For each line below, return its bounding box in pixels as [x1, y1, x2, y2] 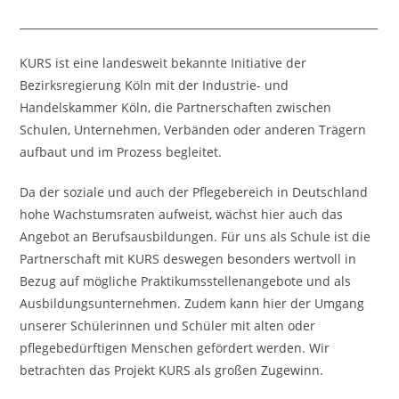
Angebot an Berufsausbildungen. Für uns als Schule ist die [20, 228, 371, 245]
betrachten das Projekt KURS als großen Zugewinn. [20, 362, 324, 379]
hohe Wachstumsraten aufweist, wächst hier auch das [20, 206, 344, 223]
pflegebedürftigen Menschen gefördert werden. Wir [20, 339, 330, 356]
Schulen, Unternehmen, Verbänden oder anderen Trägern [20, 121, 367, 138]
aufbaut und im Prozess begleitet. [20, 143, 223, 160]
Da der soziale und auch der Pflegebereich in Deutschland [20, 183, 369, 200]
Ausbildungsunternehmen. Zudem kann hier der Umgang [20, 295, 365, 312]
